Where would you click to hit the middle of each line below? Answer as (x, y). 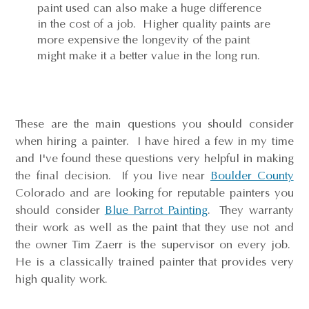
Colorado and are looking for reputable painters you (154, 192)
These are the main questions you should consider (154, 123)
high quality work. (63, 279)
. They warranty (251, 210)
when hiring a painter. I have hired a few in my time (154, 141)
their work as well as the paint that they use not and (154, 227)
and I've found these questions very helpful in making (154, 158)
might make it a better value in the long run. (150, 55)
